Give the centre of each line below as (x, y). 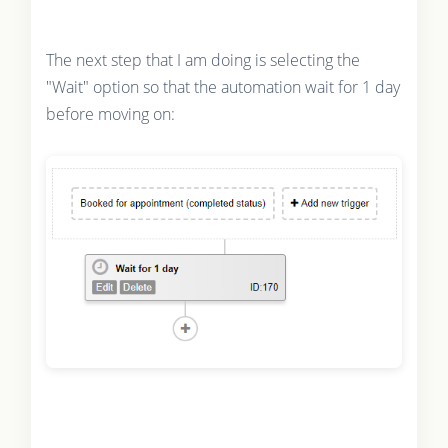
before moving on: (110, 113)
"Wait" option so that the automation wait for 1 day (222, 86)
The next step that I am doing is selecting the (202, 59)
